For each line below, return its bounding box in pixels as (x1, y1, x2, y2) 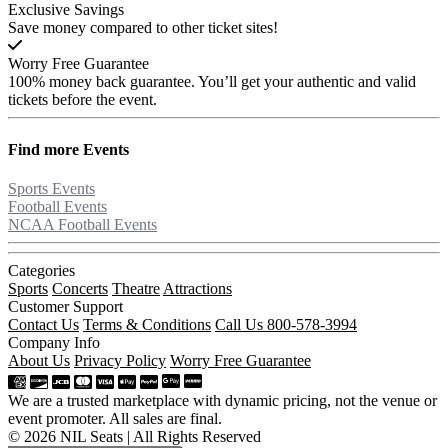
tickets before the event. (8, 91, 157, 109)
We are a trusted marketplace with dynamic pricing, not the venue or (8, 391, 437, 409)
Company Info (8, 333, 100, 351)
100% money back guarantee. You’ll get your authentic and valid (8, 73, 416, 91)
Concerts (52, 279, 108, 297)
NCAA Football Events (8, 215, 157, 233)
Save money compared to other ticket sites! (8, 19, 278, 37)
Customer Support (8, 297, 123, 315)
